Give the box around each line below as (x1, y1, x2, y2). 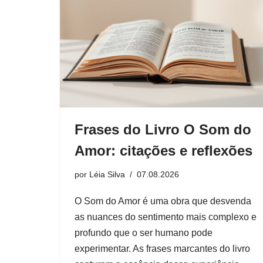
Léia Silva (89, 169, 125, 179)
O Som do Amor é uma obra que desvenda (75, 195, 251, 206)
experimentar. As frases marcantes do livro (75, 243, 250, 254)
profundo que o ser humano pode (75, 227, 213, 238)
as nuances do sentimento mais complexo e (75, 211, 257, 222)
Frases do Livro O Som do (75, 121, 251, 137)
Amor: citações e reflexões (75, 142, 252, 159)
